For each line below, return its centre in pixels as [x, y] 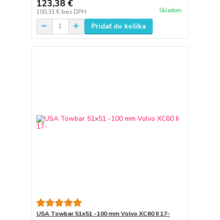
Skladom [170, 10]
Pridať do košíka [118, 26]
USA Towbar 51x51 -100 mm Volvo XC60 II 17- [103, 214]
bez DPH [74, 12]
